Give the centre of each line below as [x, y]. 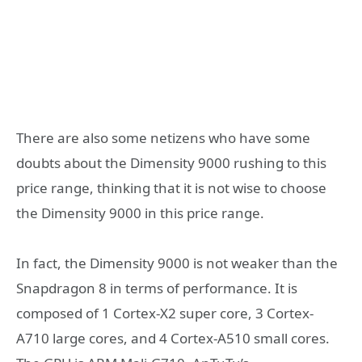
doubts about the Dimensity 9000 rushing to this [171, 162]
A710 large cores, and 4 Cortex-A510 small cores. [173, 339]
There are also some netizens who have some [163, 137]
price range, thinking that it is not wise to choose [171, 187]
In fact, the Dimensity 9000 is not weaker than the [177, 263]
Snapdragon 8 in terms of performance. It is [157, 288]
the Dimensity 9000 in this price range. [140, 213]
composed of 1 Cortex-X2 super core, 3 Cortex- [165, 314]
